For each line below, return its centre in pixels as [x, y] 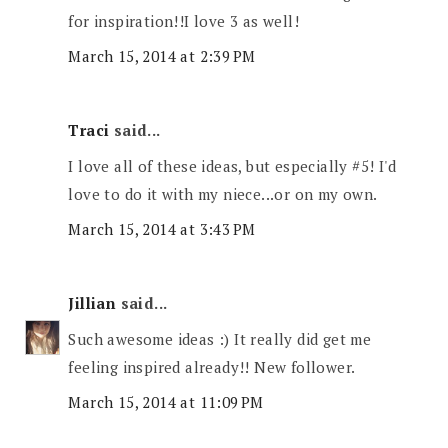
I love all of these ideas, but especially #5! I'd [232, 165]
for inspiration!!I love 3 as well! [184, 20]
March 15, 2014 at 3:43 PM [162, 229]
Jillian [92, 303]
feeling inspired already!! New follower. [212, 366]
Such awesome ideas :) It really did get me [220, 338]
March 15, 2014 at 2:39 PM [162, 56]
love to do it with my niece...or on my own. [223, 193]
